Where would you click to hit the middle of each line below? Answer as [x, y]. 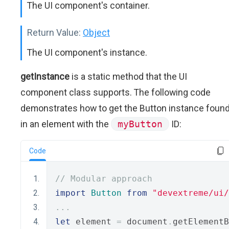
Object [96, 32]
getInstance [45, 76]
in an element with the [66, 124]
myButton [140, 124]
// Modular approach [104, 179]
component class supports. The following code [116, 92]
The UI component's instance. [87, 52]
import [71, 193]
